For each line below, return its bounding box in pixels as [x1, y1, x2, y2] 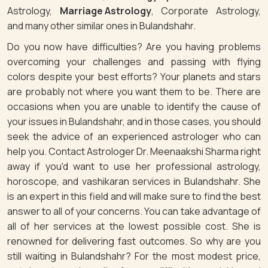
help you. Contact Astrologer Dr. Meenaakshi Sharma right [7, 145, 261, 159]
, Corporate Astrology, [151, 4, 261, 18]
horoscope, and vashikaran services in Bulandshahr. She [7, 175, 261, 188]
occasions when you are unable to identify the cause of [7, 100, 261, 114]
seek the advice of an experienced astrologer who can [7, 130, 261, 144]
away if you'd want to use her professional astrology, [7, 160, 261, 173]
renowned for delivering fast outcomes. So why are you [7, 234, 261, 248]
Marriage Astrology [59, 4, 151, 18]
